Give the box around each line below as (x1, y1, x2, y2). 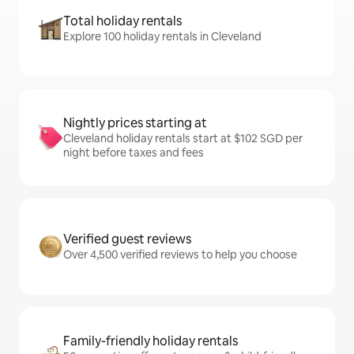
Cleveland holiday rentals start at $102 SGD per (63, 131, 303, 146)
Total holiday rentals (63, 13, 182, 30)
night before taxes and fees (63, 145, 204, 160)
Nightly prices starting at (63, 115, 207, 132)
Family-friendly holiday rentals (63, 333, 238, 350)
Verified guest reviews (63, 231, 191, 248)
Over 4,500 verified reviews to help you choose (63, 247, 297, 262)
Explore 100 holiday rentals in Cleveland (63, 29, 262, 44)
